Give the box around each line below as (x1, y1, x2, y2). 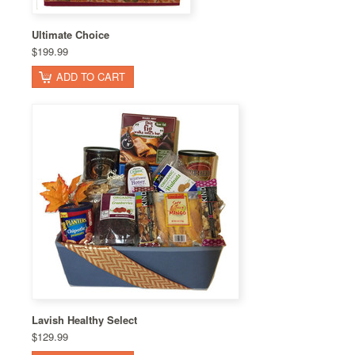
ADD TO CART (56, 69, 125, 84)
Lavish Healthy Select (32, 312, 137, 327)
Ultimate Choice (32, 27, 109, 42)
